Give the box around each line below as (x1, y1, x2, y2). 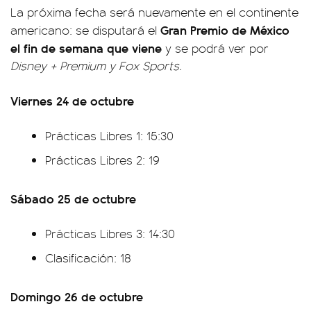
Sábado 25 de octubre (10, 190, 136, 207)
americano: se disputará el (10, 22, 157, 38)
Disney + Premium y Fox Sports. (10, 57, 182, 74)
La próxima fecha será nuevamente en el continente (10, 3, 299, 20)
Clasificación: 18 (45, 249, 131, 266)
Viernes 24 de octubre (10, 92, 134, 109)
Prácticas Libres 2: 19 (45, 151, 160, 168)
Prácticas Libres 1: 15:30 (45, 127, 174, 144)
